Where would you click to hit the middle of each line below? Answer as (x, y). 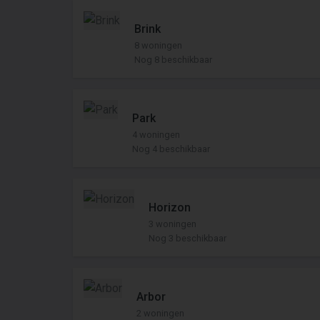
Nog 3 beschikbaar (187, 238)
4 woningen (156, 135)
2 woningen (160, 313)
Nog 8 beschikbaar (173, 60)
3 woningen (172, 224)
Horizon (170, 207)
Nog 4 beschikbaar (171, 149)
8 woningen (158, 45)
